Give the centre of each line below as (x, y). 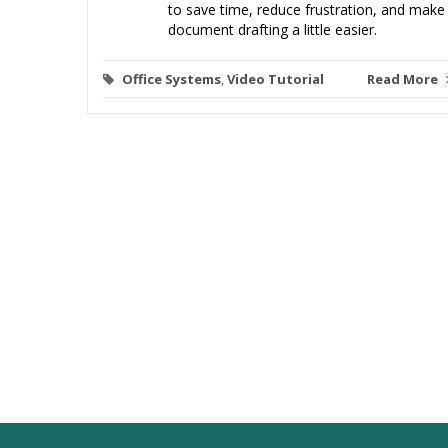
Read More (404, 78)
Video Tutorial (275, 78)
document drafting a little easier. (272, 29)
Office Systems (171, 78)
